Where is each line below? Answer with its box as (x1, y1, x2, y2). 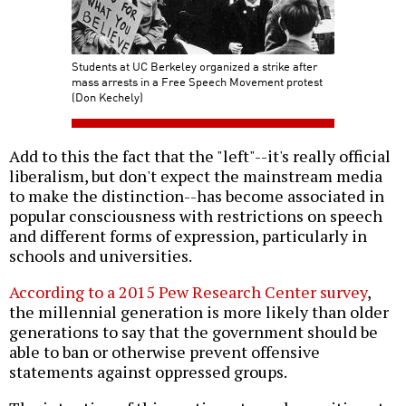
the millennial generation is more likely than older (9, 301, 389, 324)
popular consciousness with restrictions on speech (9, 205, 382, 227)
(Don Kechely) (72, 88, 143, 106)
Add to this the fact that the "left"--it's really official (9, 145, 391, 168)
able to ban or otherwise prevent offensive (9, 341, 320, 363)
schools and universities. (9, 245, 192, 267)
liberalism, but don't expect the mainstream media (9, 165, 382, 188)
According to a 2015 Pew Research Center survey (9, 281, 367, 304)
